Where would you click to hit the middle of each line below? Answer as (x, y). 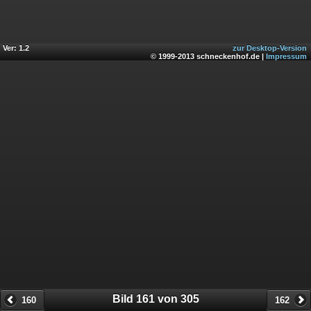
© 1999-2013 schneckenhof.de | (208, 56)
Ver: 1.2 (16, 48)
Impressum (286, 56)
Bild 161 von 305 (155, 299)
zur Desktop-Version (270, 48)
